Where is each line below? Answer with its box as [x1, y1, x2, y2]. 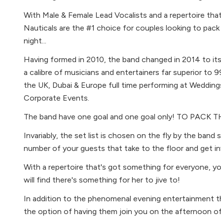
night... [24, 36, 46, 45]
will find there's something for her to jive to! [24, 175, 180, 184]
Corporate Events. [24, 93, 89, 103]
